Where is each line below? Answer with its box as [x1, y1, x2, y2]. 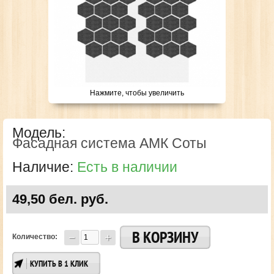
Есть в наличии [77, 159, 177, 175]
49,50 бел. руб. [12, 191, 108, 207]
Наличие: [12, 159, 73, 175]
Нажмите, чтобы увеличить [90, 89, 184, 97]
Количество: [12, 232, 57, 241]
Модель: [12, 125, 65, 141]
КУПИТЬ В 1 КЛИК [30, 258, 88, 269]
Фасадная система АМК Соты [12, 135, 207, 151]
